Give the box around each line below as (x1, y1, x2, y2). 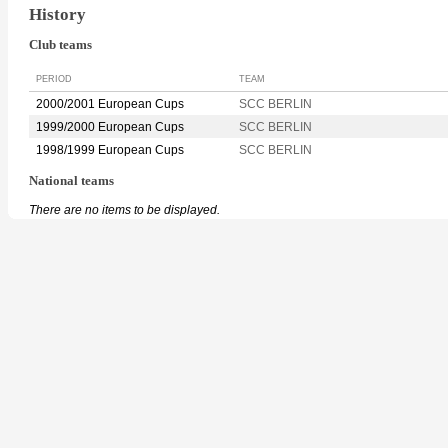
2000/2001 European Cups (36, 97, 184, 112)
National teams (29, 174, 114, 189)
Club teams (29, 38, 92, 53)
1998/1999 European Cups (36, 143, 184, 158)
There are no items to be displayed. (29, 202, 220, 217)
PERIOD (36, 74, 72, 85)
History (29, 4, 86, 24)
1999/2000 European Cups (36, 120, 184, 135)
